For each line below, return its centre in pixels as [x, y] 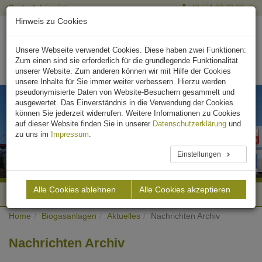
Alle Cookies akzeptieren [185, 189]
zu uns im [33, 134]
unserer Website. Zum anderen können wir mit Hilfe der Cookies [123, 71]
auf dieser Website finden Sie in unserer [84, 124]
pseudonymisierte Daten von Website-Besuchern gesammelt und [125, 92]
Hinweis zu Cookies [51, 21]
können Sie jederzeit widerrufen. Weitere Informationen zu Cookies [128, 113]
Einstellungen [200, 154]
